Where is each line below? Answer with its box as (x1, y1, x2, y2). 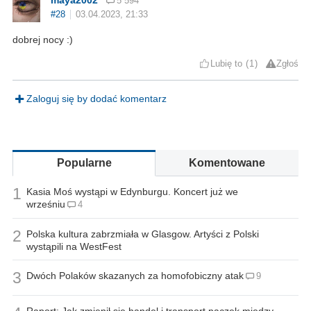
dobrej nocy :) (12, 33, 73, 45)
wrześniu (26, 198, 65, 210)
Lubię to (210, 58, 243, 69)
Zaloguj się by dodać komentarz (26, 92, 167, 104)
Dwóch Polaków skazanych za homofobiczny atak (26, 269, 244, 281)
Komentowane (189, 156, 265, 169)
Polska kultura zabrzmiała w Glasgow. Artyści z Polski (26, 228, 259, 239)
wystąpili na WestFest (26, 240, 121, 252)
